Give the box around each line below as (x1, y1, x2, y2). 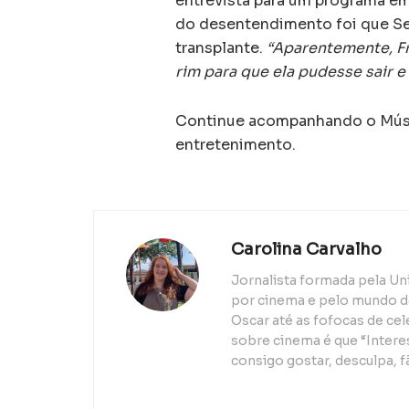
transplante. (175, 37, 267, 58)
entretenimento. (175, 134, 296, 154)
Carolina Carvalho (231, 238, 382, 259)
